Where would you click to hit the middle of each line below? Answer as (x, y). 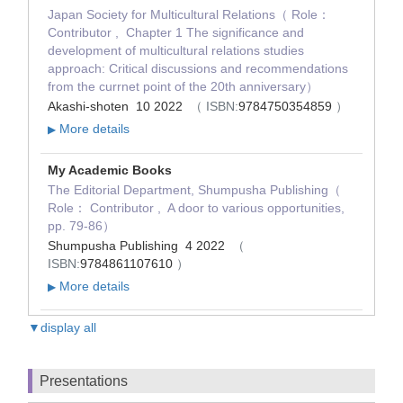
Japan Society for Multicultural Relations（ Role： (189, 15)
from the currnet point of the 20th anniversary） (183, 87)
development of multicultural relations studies (176, 51)
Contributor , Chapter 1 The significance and (176, 33)
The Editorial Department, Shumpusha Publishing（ (194, 189)
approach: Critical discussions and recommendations (198, 69)
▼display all (62, 327)
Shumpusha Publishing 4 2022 (140, 245)
